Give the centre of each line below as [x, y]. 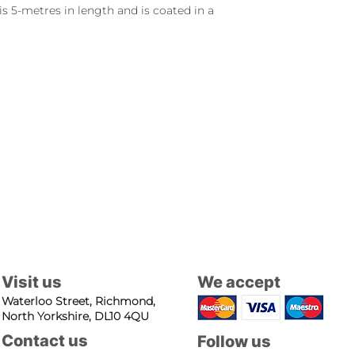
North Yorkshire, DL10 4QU [75, 316]
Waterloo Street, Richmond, [78, 301]
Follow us [234, 342]
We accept [239, 282]
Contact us [45, 341]
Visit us [32, 282]
